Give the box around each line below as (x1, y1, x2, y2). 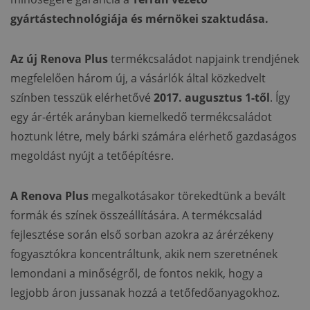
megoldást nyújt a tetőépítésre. (10, 148, 174, 164)
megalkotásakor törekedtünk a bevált (89, 188, 286, 204)
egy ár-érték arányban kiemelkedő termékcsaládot (10, 109, 272, 125)
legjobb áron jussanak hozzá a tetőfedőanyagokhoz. (10, 285, 280, 301)
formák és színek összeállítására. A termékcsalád (10, 208, 262, 224)
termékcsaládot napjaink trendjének (108, 51, 299, 67)
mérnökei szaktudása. (145, 11, 268, 27)
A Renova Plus (10, 188, 89, 204)
